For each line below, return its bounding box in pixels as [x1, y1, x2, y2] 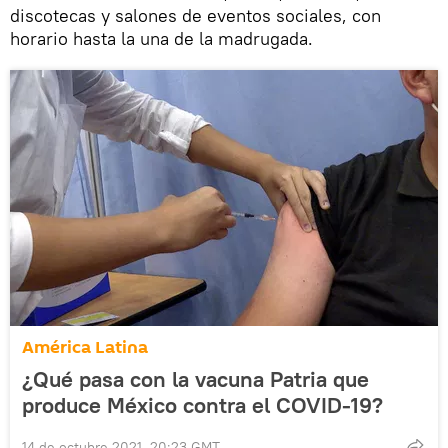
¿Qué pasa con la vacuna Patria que [22, 365, 369, 394]
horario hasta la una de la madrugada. [10, 27, 313, 51]
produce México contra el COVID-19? [22, 391, 383, 420]
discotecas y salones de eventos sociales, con [10, 4, 381, 28]
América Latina [22, 335, 148, 361]
